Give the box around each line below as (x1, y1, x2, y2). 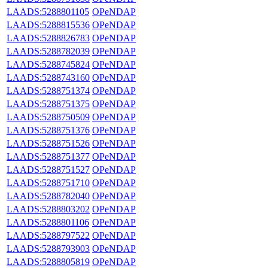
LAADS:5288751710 (7, 177, 90, 188)
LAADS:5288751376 (7, 124, 90, 135)
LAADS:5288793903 (7, 243, 90, 254)
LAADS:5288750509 (7, 111, 90, 122)
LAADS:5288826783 (7, 32, 90, 43)
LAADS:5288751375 (7, 98, 90, 109)
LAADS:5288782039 (7, 45, 90, 56)
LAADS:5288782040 (7, 190, 90, 201)
